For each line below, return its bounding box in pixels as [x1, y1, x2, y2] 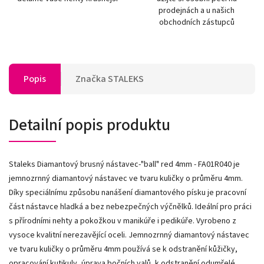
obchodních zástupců [159, 16, 235, 28]
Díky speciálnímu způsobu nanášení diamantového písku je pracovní [9, 186, 246, 199]
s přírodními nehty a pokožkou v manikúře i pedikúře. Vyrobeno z [9, 214, 236, 227]
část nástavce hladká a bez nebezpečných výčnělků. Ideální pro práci [9, 200, 252, 213]
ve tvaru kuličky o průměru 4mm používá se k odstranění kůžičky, [9, 243, 237, 255]
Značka [75, 72, 106, 85]
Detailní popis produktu [9, 113, 170, 137]
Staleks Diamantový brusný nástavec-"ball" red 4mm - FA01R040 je [9, 158, 240, 170]
